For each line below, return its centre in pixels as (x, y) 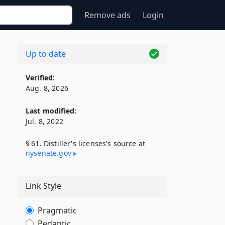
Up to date (46, 54)
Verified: (40, 78)
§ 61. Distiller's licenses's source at (86, 143)
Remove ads (107, 15)
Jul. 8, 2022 (44, 121)
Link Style (43, 186)
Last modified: (51, 111)
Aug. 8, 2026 (47, 88)
